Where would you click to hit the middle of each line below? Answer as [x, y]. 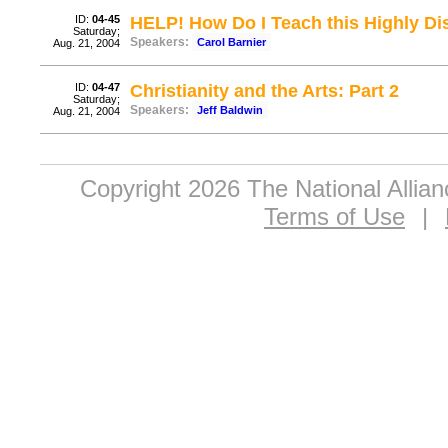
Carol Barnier [231, 42]
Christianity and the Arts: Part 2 [264, 91]
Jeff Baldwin [230, 110]
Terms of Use [334, 216]
